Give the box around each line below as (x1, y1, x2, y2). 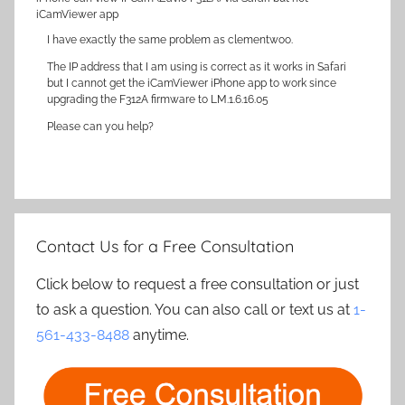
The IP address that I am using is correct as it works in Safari (47, 61, 346, 73)
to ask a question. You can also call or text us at (36, 301, 353, 318)
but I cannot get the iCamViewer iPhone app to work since (47, 77, 336, 89)
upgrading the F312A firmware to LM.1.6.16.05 (47, 93, 268, 106)
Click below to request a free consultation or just (36, 276, 359, 293)
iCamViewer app (36, 8, 118, 21)
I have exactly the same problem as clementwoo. (47, 33, 293, 46)
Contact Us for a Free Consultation (36, 236, 294, 257)
